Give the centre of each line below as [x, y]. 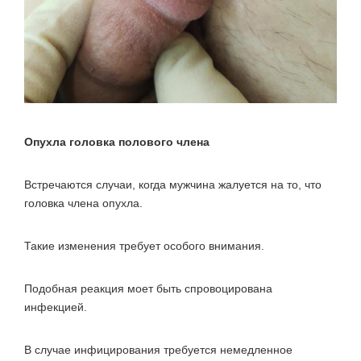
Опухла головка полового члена [117, 141]
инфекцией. [56, 307]
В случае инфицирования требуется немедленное [158, 349]
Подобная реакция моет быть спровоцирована [148, 288]
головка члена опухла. [83, 203]
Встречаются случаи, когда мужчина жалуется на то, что [173, 184]
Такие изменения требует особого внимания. [144, 245]
